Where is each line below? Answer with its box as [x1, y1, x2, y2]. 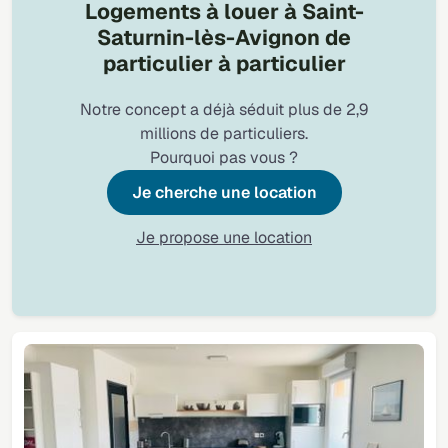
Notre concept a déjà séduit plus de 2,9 [80, 99, 368, 121]
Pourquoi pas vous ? [150, 147, 298, 169]
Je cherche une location [131, 182, 317, 204]
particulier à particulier [102, 50, 346, 78]
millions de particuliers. [140, 123, 308, 145]
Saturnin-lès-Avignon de [97, 24, 351, 52]
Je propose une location [136, 227, 312, 249]
